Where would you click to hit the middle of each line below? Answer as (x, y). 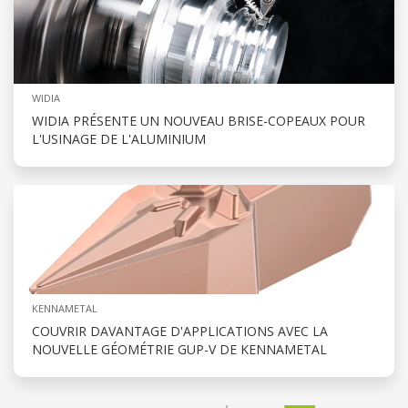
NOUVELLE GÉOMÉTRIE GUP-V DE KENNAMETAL (179, 350)
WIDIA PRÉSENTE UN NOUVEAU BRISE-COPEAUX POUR (199, 121)
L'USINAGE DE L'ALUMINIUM (119, 139)
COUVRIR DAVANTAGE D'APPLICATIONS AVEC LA (180, 331)
